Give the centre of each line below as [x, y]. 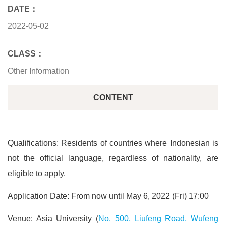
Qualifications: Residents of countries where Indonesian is [113, 143]
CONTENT [113, 98]
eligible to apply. [37, 173]
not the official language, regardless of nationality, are [113, 158]
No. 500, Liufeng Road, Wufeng [159, 219]
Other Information [38, 71]
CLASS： [26, 54]
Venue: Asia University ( [53, 219]
